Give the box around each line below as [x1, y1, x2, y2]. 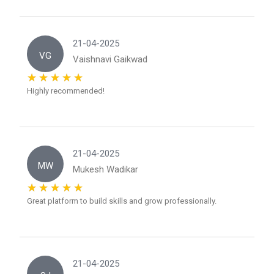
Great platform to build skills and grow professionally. [27, 196, 217, 206]
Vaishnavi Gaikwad [73, 54, 147, 65]
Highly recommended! [27, 86, 105, 96]
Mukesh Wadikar [73, 164, 138, 176]
